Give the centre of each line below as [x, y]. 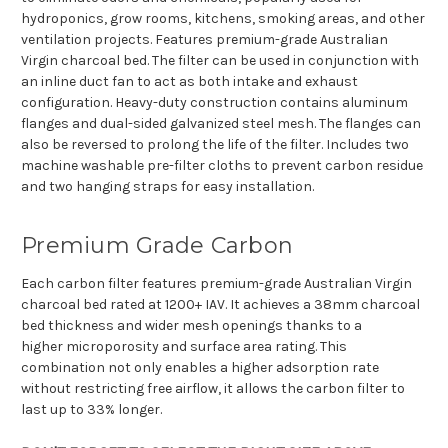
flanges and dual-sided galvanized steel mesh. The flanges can [221, 124]
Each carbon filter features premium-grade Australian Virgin [216, 284]
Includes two [367, 145]
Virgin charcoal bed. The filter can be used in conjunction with [220, 61]
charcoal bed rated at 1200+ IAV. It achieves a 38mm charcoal [220, 305]
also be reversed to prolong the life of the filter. [173, 145]
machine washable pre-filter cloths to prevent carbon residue [222, 166]
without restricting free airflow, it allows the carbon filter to [213, 389]
